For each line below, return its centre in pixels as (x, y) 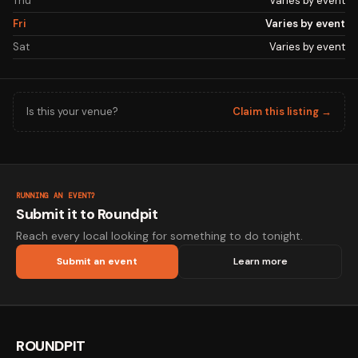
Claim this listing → (282, 111)
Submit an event (97, 261)
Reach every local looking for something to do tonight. (159, 236)
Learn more (260, 261)
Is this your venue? (72, 111)
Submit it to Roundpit (87, 214)
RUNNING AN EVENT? (56, 196)
